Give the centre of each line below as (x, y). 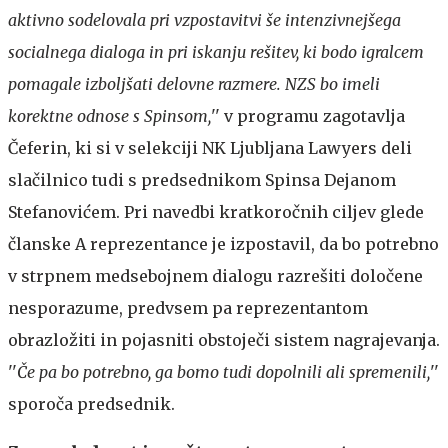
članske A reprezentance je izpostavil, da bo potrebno (223, 244)
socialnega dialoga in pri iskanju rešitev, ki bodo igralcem (216, 52)
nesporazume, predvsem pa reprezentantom (188, 308)
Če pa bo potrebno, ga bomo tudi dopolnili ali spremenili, (223, 372)
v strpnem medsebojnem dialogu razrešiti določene (215, 276)
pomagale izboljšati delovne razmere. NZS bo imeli (194, 84)
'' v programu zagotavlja (308, 116)
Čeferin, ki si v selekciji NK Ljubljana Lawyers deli (210, 148)
